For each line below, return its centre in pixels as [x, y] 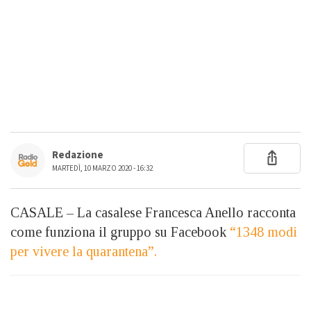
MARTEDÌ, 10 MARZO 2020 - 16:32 [102, 168]
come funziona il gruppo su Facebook [120, 232]
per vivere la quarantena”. [84, 251]
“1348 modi [263, 232]
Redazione [78, 155]
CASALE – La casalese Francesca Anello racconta [153, 212]
